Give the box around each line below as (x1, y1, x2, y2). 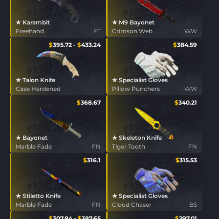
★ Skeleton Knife (112, 134, 162, 142)
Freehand (16, 27, 44, 35)
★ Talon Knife (16, 76, 55, 84)
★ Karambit (16, 18, 50, 26)
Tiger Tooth (112, 143, 145, 151)
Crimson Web (112, 27, 153, 35)
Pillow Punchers (112, 85, 160, 92)
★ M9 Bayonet (112, 18, 154, 26)
